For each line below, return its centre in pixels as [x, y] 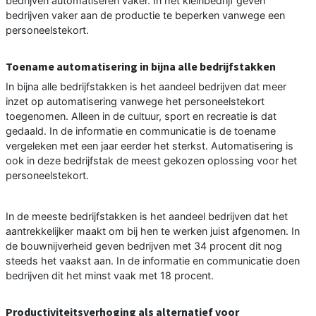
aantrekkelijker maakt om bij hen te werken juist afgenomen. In [153, 231]
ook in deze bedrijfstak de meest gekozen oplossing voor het [151, 161]
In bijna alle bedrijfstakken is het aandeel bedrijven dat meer [146, 87]
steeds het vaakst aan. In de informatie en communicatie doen [153, 261]
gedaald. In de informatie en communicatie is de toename [141, 131]
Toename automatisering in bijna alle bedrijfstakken [141, 67]
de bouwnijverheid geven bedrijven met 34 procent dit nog [144, 246]
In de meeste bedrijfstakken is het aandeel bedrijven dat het [147, 217]
